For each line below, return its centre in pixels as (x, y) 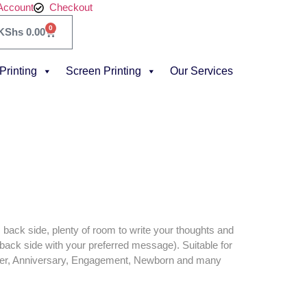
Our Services (201, 71)
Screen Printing (103, 71)
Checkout (71, 7)
